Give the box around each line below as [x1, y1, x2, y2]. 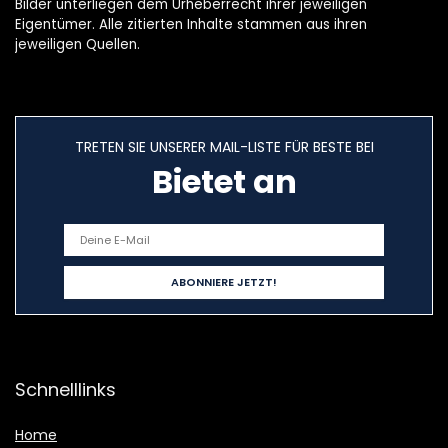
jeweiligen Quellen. [15, 35, 140, 55]
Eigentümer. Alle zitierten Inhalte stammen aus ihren [15, 15, 367, 35]
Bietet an [151, 159, 297, 205]
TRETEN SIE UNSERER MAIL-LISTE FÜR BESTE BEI [74, 137, 374, 158]
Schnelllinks [15, 377, 116, 403]
